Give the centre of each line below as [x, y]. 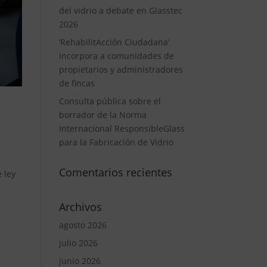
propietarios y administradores [121, 69]
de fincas [77, 83]
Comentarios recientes [115, 172]
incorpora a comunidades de [116, 56]
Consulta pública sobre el [110, 101]
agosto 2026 [83, 225]
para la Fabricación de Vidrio [116, 142]
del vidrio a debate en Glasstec [120, 10]
